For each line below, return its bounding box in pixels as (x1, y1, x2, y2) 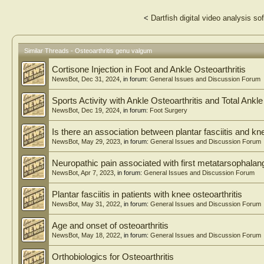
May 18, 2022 (81, 232, 120, 239)
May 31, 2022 (81, 200, 120, 208)
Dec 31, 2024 (81, 75, 120, 83)
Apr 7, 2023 (81, 169, 114, 177)
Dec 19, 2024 (81, 107, 120, 114)
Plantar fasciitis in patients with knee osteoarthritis (52, 190, 242, 200)
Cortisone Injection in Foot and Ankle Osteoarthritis (52, 65, 246, 75)
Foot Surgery (150, 107, 187, 114)
